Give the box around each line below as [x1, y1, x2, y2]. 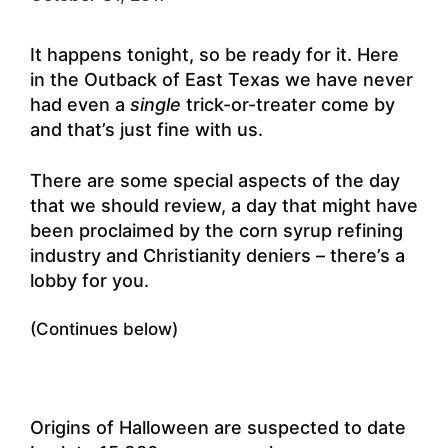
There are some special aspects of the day [30, 169, 400, 191]
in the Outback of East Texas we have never [30, 69, 413, 91]
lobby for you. [30, 269, 149, 291]
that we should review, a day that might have [30, 194, 418, 216]
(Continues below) [30, 319, 178, 340]
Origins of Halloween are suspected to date [30, 417, 406, 439]
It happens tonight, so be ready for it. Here [30, 44, 399, 66]
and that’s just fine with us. [30, 119, 263, 141]
